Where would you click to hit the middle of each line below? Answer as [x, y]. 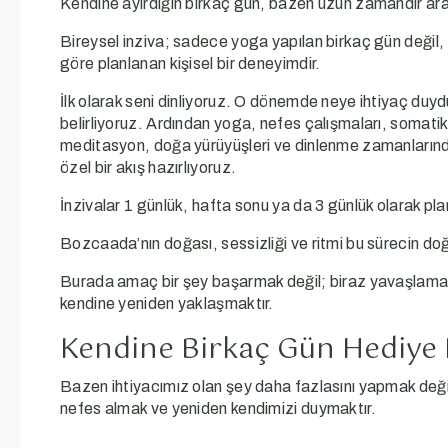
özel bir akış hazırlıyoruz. [148, 167]
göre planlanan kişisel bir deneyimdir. [190, 63]
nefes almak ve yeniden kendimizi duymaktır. [218, 409]
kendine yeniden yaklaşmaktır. [167, 303]
